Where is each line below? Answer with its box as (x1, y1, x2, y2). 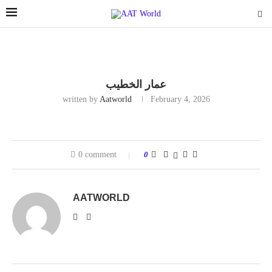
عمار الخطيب (106, 78, 166, 90)
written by (62, 95, 100, 104)
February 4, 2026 (150, 95, 210, 104)
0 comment (78, 150, 117, 159)
